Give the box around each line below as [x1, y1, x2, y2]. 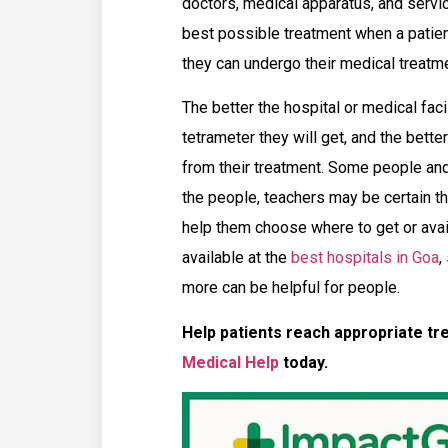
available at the [182, 248, 291, 268]
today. [279, 352, 328, 372]
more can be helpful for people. [182, 278, 400, 298]
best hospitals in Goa [291, 248, 439, 268]
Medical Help [182, 352, 279, 372]
